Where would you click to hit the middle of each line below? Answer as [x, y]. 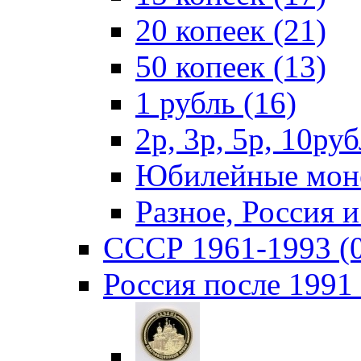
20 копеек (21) [231, 30]
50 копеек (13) [231, 66]
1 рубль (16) [216, 103]
